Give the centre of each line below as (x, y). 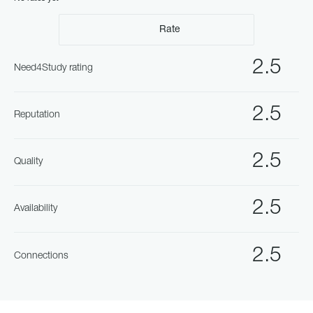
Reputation (37, 115)
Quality (28, 162)
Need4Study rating (53, 68)
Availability (36, 209)
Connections (41, 256)
